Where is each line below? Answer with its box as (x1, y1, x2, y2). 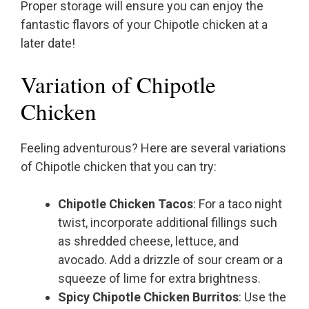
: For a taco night (193, 197, 282, 212)
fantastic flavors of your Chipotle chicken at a (21, 17, 268, 32)
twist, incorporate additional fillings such (58, 215, 277, 230)
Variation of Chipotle (21, 69, 216, 100)
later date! (21, 36, 75, 51)
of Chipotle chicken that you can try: (21, 159, 217, 175)
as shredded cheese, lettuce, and (58, 234, 239, 249)
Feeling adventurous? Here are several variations (21, 141, 286, 156)
